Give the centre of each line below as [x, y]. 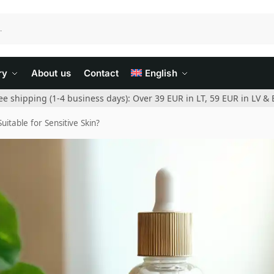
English [161, 73]
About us [51, 73]
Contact [101, 73]
